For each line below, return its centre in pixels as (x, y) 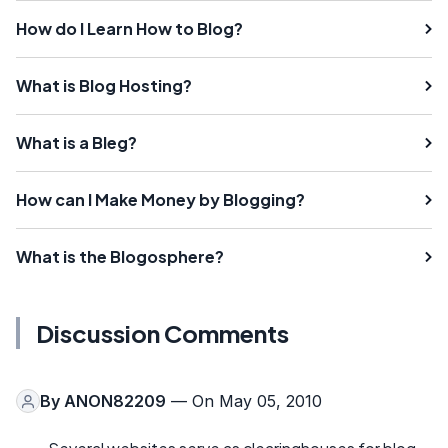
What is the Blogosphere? (120, 257)
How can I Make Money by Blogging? (160, 200)
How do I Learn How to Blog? (129, 29)
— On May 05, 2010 (244, 401)
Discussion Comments (162, 333)
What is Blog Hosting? (104, 86)
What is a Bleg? (76, 143)
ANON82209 (115, 401)
